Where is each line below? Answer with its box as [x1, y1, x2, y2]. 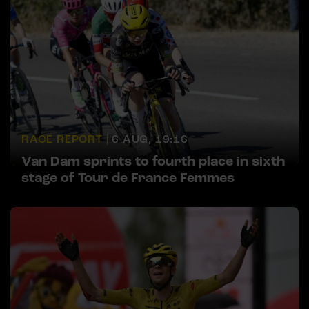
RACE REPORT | [21, 132, 109, 147]
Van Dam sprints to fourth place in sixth [21, 152, 285, 171]
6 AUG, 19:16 [112, 132, 188, 147]
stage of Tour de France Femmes [21, 169, 235, 188]
